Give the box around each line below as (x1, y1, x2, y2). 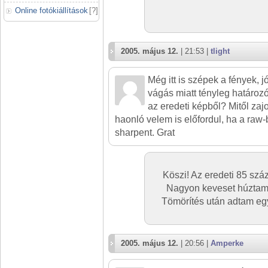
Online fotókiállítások (15, 6, 88, 15)
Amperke (211, 239, 243, 248)
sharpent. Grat (115, 127, 175, 138)
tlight (211, 47, 230, 56)
